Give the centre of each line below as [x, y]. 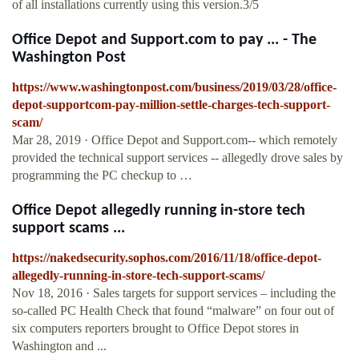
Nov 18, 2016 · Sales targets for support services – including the [174, 293]
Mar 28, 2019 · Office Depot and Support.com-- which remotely [175, 140]
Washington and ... [59, 346]
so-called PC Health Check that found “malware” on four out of [173, 311]
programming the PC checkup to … [102, 175]
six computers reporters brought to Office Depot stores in [155, 329]
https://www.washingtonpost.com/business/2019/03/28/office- [174, 87]
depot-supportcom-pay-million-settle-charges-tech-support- [171, 105]
